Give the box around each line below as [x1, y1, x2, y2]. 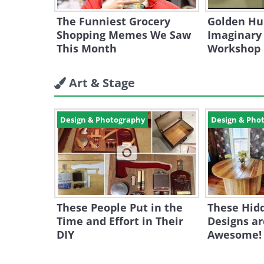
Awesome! [207, 227, 262, 242]
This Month [57, 41, 117, 55]
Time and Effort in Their [57, 214, 183, 228]
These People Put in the [57, 200, 183, 214]
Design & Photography [60, 114, 145, 125]
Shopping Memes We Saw [57, 28, 191, 42]
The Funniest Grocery [57, 14, 170, 28]
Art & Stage [69, 75, 135, 91]
